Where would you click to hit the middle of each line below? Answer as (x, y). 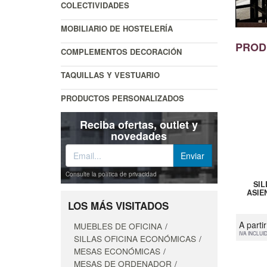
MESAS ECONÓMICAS (117, 251)
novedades (139, 136)
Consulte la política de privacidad (111, 174)
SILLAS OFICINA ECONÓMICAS (135, 239)
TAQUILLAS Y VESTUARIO (110, 75)
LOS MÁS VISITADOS (118, 206)
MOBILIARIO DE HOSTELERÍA (117, 29)
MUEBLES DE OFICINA (118, 226)
